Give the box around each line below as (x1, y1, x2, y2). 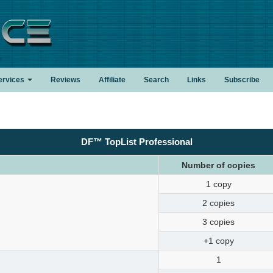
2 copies (202, 198, 235, 208)
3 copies (202, 217, 235, 227)
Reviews (51, 76, 80, 84)
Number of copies (182, 160, 255, 170)
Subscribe (224, 76, 260, 84)
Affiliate (99, 76, 126, 84)
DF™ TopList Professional (80, 136, 193, 147)
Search (144, 76, 169, 84)
